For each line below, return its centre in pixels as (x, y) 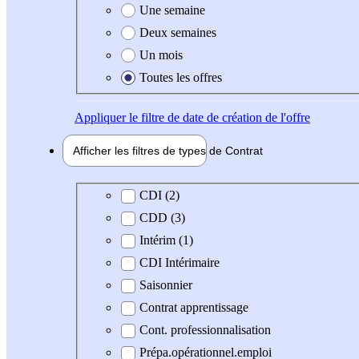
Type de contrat (126, 195)
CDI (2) (159, 196)
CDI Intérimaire (179, 263)
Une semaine (172, 10)
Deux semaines (178, 32)
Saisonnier (166, 285)
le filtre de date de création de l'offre (218, 117)
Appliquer (100, 117)
